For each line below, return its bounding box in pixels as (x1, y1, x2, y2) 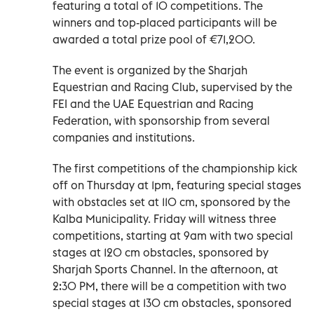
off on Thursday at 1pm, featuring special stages (53, 177, 301, 192)
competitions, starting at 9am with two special (53, 228, 293, 243)
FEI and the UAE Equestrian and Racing (53, 96, 254, 111)
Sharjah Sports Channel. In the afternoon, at (53, 261, 278, 276)
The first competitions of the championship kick (53, 161, 297, 175)
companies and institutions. (53, 130, 195, 144)
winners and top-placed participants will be (53, 15, 277, 29)
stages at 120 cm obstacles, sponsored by (53, 245, 268, 259)
